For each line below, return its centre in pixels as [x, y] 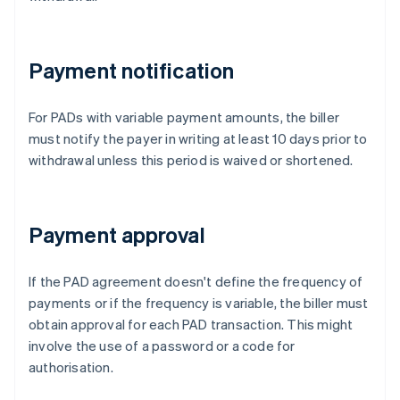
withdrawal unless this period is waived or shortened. [191, 160]
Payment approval [117, 235]
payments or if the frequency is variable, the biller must [199, 303]
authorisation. [71, 367]
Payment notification [131, 71]
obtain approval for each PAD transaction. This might [191, 325]
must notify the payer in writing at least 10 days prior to [198, 139]
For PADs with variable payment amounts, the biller [184, 117]
